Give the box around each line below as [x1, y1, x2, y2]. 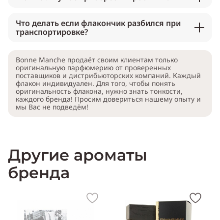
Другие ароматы [8, 145, 147, 165]
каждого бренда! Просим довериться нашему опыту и [16, 94, 201, 104]
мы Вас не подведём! [16, 102, 88, 112]
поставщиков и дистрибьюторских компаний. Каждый [16, 71, 201, 81]
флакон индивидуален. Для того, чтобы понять [16, 79, 175, 88]
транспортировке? [16, 27, 88, 38]
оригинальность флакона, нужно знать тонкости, [16, 86, 183, 96]
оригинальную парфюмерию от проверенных [16, 63, 171, 73]
